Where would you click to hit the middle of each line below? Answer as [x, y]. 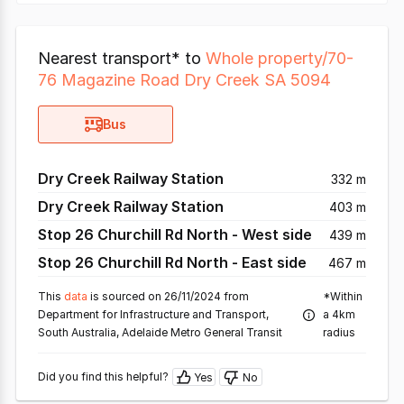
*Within [342, 296]
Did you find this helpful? [103, 376]
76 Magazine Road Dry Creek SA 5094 [184, 80]
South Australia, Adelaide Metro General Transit [160, 332]
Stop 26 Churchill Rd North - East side [172, 262]
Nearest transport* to [122, 58]
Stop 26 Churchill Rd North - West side [175, 234]
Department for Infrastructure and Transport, [153, 314]
